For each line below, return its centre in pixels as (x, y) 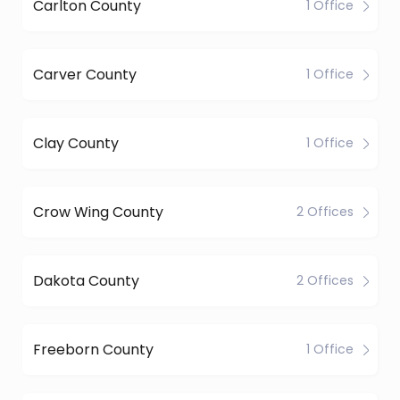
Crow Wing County (98, 212)
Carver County (85, 74)
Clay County (76, 143)
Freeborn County (93, 349)
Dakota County (86, 280)
